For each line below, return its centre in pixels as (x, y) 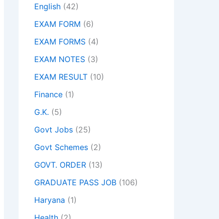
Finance (48, 95)
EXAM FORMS (60, 42)
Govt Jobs (54, 130)
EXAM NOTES (60, 59)
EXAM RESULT (61, 77)
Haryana (50, 200)
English (47, 7)
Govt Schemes (61, 147)
